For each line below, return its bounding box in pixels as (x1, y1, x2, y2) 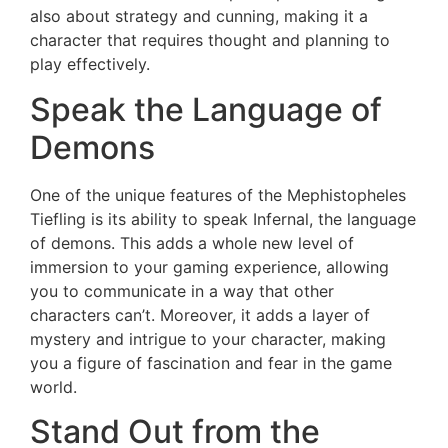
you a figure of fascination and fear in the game (30, 352, 392, 373)
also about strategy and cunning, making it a (30, 6, 368, 27)
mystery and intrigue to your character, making (30, 328, 386, 349)
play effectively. (30, 54, 150, 75)
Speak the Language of (30, 89, 382, 129)
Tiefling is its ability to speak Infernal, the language (30, 208, 416, 229)
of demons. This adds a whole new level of (30, 232, 354, 253)
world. (30, 376, 77, 397)
